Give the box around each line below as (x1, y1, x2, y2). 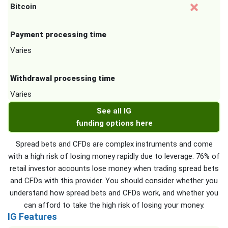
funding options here (75, 119, 153, 128)
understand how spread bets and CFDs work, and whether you (10, 188, 218, 197)
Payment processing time (10, 30, 106, 39)
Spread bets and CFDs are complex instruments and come (15, 139, 213, 149)
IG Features (8, 211, 57, 222)
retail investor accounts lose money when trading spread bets (9, 164, 219, 173)
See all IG (97, 106, 131, 116)
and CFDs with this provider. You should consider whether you (10, 176, 218, 185)
